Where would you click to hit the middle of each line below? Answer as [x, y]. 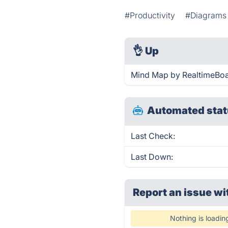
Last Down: [152, 157]
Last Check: [153, 136]
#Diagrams [206, 15]
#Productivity [150, 15]
